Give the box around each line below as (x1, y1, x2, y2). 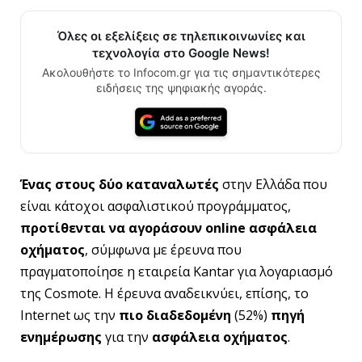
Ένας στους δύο (20, 175, 123, 193)
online (205, 218, 246, 237)
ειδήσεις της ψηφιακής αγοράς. (95, 81, 267, 95)
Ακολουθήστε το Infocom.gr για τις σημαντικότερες (41, 65, 321, 79)
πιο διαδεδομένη (119, 305, 231, 324)
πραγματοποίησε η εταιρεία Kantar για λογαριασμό (20, 262, 333, 280)
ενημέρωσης (20, 327, 102, 346)
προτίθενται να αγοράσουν (20, 218, 205, 237)
